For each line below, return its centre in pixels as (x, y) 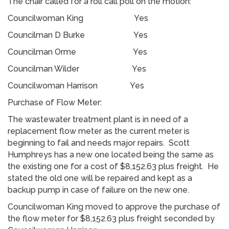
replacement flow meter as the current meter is (99, 131)
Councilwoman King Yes (86, 18)
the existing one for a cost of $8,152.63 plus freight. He (113, 166)
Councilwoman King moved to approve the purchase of (114, 207)
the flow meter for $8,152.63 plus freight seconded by (111, 218)
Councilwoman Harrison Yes (76, 85)
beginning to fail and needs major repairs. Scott (99, 143)
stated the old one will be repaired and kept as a (100, 178)
